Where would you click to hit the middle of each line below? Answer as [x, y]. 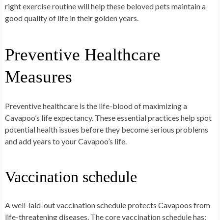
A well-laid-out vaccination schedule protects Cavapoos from [108, 205]
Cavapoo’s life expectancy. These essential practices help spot [108, 118]
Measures [39, 77]
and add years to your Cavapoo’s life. [66, 141]
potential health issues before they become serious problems [107, 130]
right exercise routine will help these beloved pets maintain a [105, 6]
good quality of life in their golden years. [72, 18]
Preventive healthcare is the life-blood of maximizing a [96, 106]
